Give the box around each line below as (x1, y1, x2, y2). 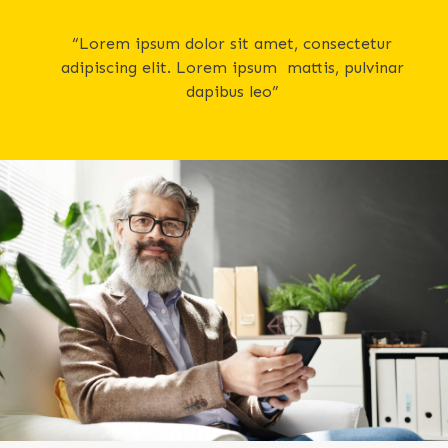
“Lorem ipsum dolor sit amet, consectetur (72, 34, 392, 53)
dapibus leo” (185, 82, 279, 101)
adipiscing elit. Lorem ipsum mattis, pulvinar (60, 58, 404, 77)
